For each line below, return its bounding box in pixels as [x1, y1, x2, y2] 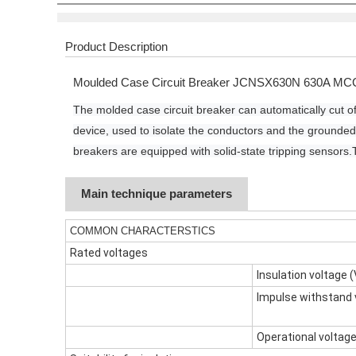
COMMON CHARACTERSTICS [70, 225, 215, 237]
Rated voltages [70, 246, 148, 259]
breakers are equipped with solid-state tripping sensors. [73, 145, 352, 157]
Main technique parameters [81, 188, 232, 200]
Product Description [65, 41, 168, 53]
